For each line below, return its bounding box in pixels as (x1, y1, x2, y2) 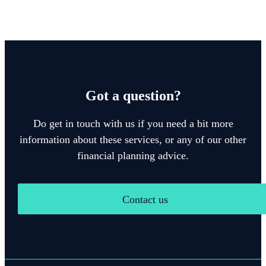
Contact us (122, 194, 168, 206)
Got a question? (85, 88, 181, 104)
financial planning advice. (77, 150, 189, 162)
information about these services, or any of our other (20, 134, 246, 146)
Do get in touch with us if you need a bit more (33, 118, 233, 130)
